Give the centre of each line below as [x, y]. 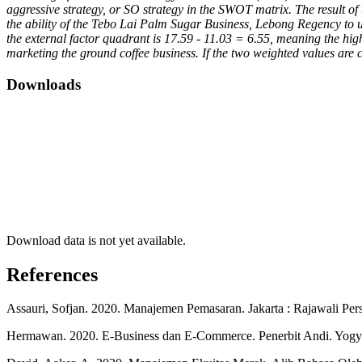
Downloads [44, 84]
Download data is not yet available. [96, 240]
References [52, 274]
